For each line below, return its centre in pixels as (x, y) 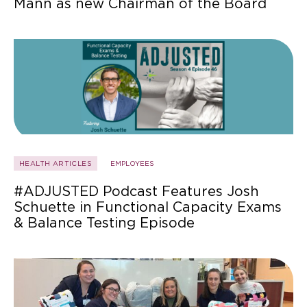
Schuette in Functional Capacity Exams (148, 207)
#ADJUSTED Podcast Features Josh (136, 192)
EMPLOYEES (132, 163)
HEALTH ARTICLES (56, 163)
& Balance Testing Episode (104, 223)
